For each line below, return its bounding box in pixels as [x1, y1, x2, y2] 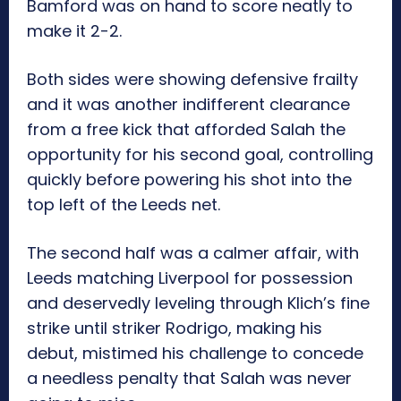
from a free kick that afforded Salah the [27, 118, 346, 141]
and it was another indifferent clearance [27, 93, 350, 116]
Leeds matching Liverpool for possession [27, 267, 353, 290]
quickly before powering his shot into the [27, 168, 352, 192]
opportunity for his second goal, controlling [27, 143, 373, 166]
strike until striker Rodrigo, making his [27, 317, 322, 340]
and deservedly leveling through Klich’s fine [27, 292, 370, 315]
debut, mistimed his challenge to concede [27, 342, 363, 365]
